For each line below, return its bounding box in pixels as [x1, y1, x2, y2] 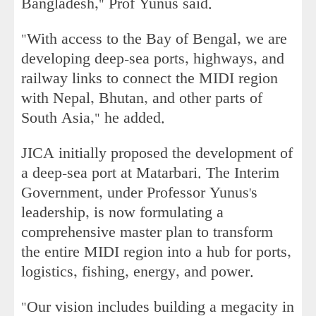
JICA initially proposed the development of [21, 144, 293, 162]
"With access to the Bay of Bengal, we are [21, 30, 287, 48]
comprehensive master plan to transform [21, 223, 273, 241]
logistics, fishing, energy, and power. [21, 262, 254, 281]
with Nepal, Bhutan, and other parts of [21, 89, 262, 107]
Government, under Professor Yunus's [21, 183, 257, 202]
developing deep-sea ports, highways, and [21, 49, 284, 68]
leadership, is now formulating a [21, 203, 224, 221]
